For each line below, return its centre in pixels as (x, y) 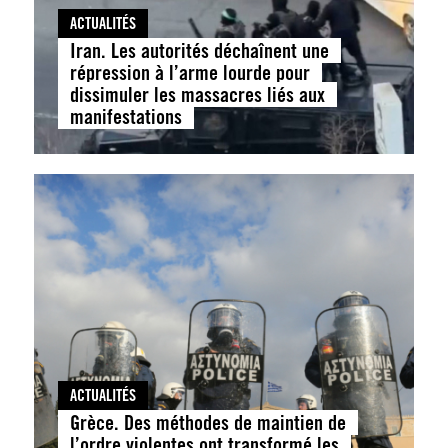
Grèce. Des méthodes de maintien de (207, 423)
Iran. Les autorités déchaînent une (199, 51)
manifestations (125, 117)
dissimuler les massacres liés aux (197, 95)
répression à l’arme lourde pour (189, 73)
